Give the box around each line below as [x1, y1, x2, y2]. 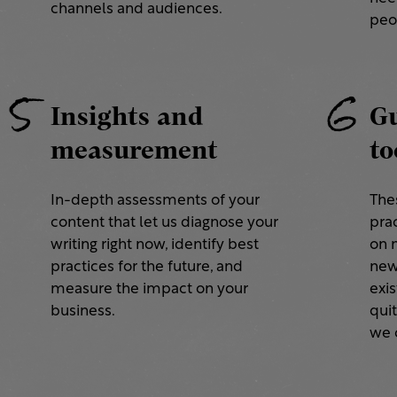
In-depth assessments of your [50, 193, 260, 209]
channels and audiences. [50, 2, 222, 18]
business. [50, 304, 115, 320]
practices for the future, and [50, 260, 243, 276]
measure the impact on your [50, 282, 248, 298]
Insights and [50, 98, 203, 135]
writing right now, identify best [50, 237, 259, 253]
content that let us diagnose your [50, 215, 278, 231]
